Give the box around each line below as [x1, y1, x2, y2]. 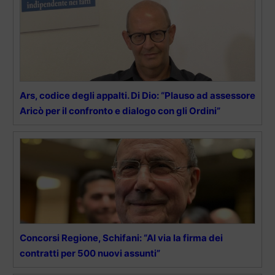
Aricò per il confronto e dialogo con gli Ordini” [20, 104, 220, 117]
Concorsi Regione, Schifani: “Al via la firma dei [20, 231, 223, 244]
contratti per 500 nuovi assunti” [20, 247, 160, 259]
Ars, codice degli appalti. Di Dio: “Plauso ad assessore [20, 89, 255, 101]
